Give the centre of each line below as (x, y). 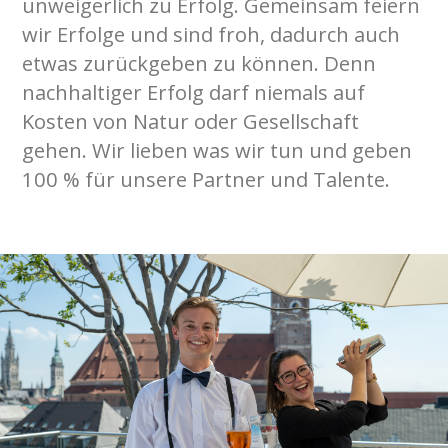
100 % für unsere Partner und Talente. (209, 178)
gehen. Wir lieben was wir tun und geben (217, 149)
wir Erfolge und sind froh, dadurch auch (211, 33)
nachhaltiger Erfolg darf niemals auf (194, 91)
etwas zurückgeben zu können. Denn (199, 62)
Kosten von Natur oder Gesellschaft (191, 120)
